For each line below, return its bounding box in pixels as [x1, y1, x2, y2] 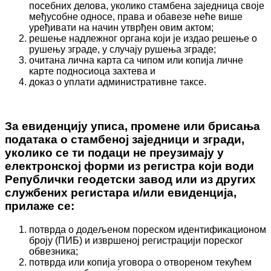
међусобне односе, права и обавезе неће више [29, 11, 243, 22]
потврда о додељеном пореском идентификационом [29, 224, 266, 235]
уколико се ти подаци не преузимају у [5, 146, 224, 160]
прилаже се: [5, 200, 74, 213]
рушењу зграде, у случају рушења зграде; [29, 44, 216, 55]
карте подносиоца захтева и [29, 66, 155, 77]
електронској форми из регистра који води [5, 160, 254, 173]
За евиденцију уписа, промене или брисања [5, 120, 260, 133]
